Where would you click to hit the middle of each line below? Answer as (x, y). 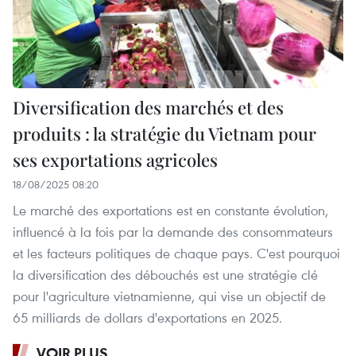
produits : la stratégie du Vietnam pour (164, 134)
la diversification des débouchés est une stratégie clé (165, 275)
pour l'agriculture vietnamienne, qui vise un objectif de (169, 296)
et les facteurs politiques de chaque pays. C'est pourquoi (176, 253)
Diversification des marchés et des (148, 108)
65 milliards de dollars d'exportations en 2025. (147, 318)
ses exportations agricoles (115, 160)
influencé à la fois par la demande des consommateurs (173, 232)
